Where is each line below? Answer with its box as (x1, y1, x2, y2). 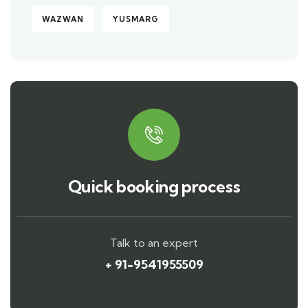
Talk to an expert (110, 236, 198, 250)
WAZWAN (42, 14, 84, 24)
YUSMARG (113, 14, 159, 24)
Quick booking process (67, 176, 241, 197)
